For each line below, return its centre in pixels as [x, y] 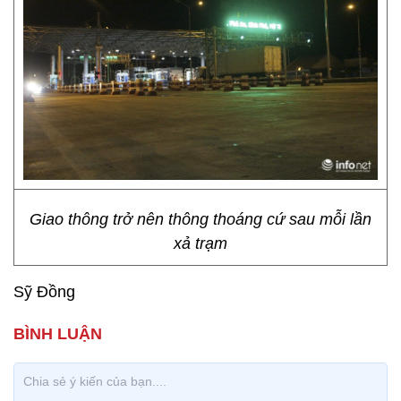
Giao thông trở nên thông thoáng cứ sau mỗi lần [200, 219]
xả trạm [200, 243]
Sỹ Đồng [44, 292]
